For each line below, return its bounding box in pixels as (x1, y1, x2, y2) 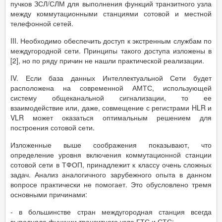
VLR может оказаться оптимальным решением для (10, 112, 212, 122)
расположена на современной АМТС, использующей (10, 82, 212, 93)
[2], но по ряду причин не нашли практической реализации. (10, 55, 204, 65)
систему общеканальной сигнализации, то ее (10, 92, 212, 103)
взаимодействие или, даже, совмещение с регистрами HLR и (10, 102, 212, 112)
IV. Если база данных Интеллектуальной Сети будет (10, 72, 212, 83)
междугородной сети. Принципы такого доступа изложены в (10, 45, 212, 55)
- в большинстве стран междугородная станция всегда (10, 206, 212, 217)
